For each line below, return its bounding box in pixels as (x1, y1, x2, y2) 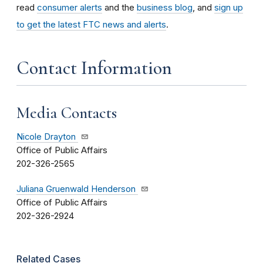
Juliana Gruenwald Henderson (16, 184, 136, 195)
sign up (214, 1, 243, 13)
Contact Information (16, 56, 172, 79)
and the (102, 1, 137, 13)
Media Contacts (16, 102, 117, 123)
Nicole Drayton (16, 131, 76, 143)
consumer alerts (37, 1, 102, 13)
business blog (137, 1, 193, 13)
